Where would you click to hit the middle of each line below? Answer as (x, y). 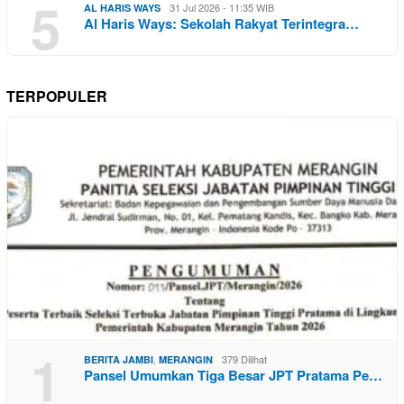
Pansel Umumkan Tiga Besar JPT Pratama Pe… (233, 376)
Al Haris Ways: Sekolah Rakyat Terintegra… (221, 24)
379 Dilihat (244, 359)
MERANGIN (186, 360)
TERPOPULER (57, 96)
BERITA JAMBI (119, 360)
